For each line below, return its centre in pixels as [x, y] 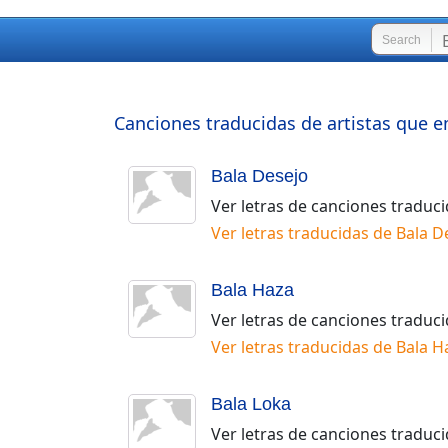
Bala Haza [252, 289]
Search [401, 39]
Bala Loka [251, 403]
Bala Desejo [259, 175]
